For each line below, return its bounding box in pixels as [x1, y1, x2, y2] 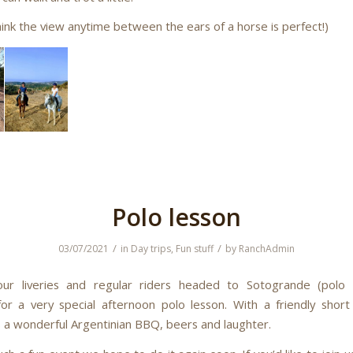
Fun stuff [176, 242, 214, 256]
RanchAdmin [239, 242, 295, 256]
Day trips [131, 242, 171, 256]
